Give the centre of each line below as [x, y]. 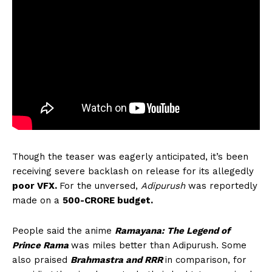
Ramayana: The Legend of [172, 231]
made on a [37, 201]
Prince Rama [42, 246]
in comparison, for [206, 260]
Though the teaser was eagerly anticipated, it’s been [130, 157]
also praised [41, 260]
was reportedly [221, 186]
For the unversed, [100, 186]
